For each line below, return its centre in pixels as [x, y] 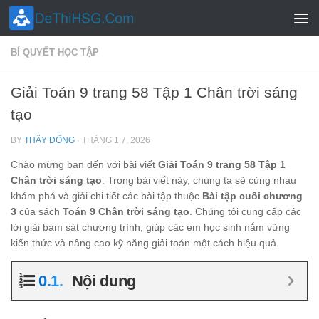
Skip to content [57, 20]
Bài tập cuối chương [252, 196]
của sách [40, 212]
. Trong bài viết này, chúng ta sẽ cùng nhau [199, 181]
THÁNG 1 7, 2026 [116, 140]
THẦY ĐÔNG [49, 140]
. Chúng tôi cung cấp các [245, 212]
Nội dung [104, 281]
